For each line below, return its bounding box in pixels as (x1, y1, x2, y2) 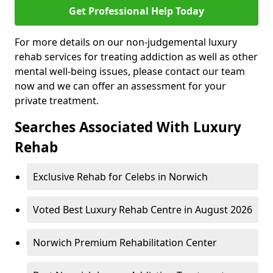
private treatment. (15, 93, 99, 107)
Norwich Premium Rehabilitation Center (33, 235, 217, 249)
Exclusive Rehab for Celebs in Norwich (33, 169, 208, 183)
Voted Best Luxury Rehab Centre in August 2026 (33, 202, 252, 216)
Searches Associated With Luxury (15, 117, 241, 136)
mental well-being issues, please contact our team (15, 64, 245, 78)
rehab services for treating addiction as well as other (15, 49, 258, 63)
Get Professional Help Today (69, 4, 204, 18)
